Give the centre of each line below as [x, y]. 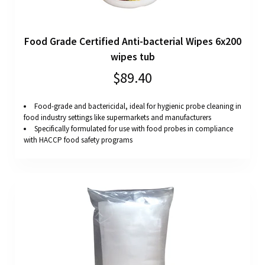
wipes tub [132, 57]
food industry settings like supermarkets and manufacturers [117, 118]
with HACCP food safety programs [78, 140]
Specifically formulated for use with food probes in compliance [134, 129]
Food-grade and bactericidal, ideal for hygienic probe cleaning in [138, 106]
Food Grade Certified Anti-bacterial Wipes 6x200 [132, 42]
